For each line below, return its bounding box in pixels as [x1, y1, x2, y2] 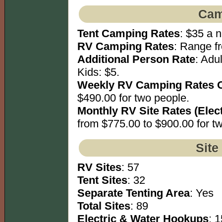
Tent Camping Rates [77, 27, 180, 40]
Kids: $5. [77, 66, 119, 79]
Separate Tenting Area [77, 187, 190, 200]
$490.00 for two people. [77, 92, 189, 105]
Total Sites [77, 200, 130, 213]
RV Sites [77, 161, 121, 174]
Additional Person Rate [77, 53, 195, 66]
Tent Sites [77, 174, 127, 187]
